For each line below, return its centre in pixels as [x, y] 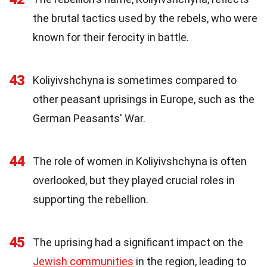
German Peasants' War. [89, 118]
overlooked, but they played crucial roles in [134, 180]
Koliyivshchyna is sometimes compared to [135, 80]
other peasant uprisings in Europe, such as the [144, 99]
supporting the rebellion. [91, 199]
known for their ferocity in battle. [111, 37]
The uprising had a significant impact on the [138, 242]
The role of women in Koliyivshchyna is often [140, 161]
